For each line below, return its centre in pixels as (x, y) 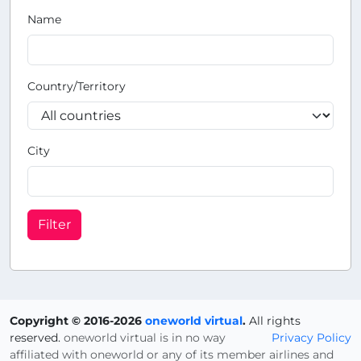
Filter (54, 224)
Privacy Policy (311, 338)
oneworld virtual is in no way (145, 338)
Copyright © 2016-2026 (77, 321)
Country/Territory (77, 86)
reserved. (37, 338)
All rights (273, 321)
